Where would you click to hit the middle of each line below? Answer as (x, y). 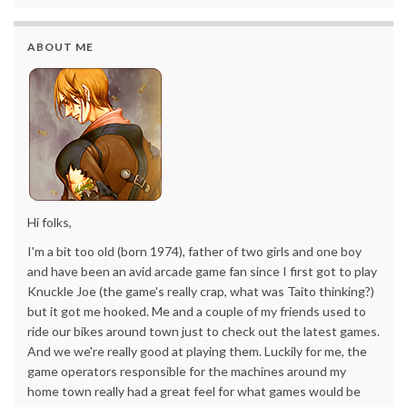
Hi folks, (50, 222)
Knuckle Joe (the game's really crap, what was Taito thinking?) (201, 291)
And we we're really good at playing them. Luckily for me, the (197, 351)
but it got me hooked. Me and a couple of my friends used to (197, 311)
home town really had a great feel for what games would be (194, 391)
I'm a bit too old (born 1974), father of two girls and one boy (194, 251)
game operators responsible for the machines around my (187, 371)
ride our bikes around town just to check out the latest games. (203, 331)
